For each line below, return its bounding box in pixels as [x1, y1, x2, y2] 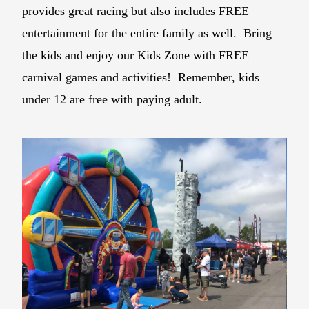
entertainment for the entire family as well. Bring [22, 26, 272, 40]
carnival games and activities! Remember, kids [22, 70, 260, 84]
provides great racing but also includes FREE [22, 3, 250, 18]
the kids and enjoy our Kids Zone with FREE [22, 48, 250, 62]
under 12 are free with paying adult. [22, 92, 206, 106]
